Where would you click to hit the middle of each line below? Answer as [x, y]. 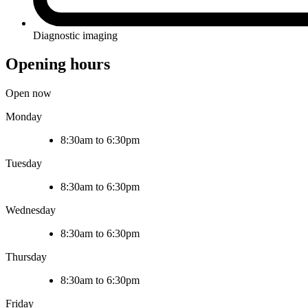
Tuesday [24, 164]
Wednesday [31, 210]
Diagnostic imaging [75, 35]
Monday [24, 117]
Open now [29, 93]
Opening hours [58, 64]
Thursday [26, 257]
